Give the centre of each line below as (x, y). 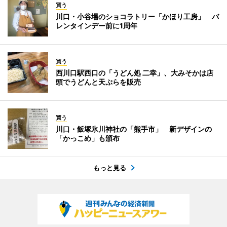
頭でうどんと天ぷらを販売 (98, 82)
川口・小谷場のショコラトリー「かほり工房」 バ (137, 16)
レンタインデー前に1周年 (97, 25)
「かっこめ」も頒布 (88, 138)
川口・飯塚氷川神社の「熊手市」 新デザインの (134, 129)
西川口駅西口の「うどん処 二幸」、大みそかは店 (135, 72)
